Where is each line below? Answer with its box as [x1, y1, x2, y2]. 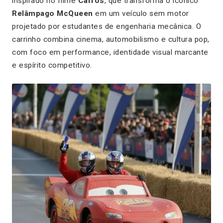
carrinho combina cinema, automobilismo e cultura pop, [12, 34, 210, 44]
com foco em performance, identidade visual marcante [12, 47, 209, 57]
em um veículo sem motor [93, 8, 189, 18]
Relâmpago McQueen [12, 8, 93, 18]
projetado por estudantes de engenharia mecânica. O [12, 21, 201, 31]
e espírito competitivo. [12, 60, 92, 70]
